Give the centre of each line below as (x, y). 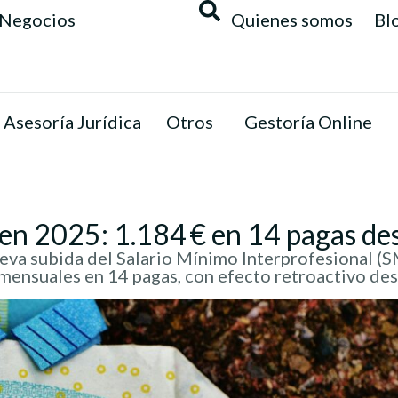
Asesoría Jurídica (72, 122)
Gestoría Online (308, 122)
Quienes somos (292, 20)
